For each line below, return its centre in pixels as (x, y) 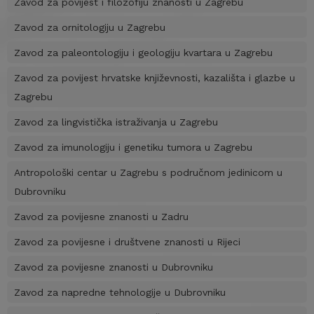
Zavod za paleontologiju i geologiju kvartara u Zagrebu (143, 53)
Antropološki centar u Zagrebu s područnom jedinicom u (148, 173)
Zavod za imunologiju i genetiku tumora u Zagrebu (133, 148)
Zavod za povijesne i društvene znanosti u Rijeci (127, 242)
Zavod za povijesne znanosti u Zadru (101, 217)
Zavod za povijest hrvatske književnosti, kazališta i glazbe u (155, 78)
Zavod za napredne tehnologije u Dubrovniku (120, 293)
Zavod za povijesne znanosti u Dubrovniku (114, 267)
